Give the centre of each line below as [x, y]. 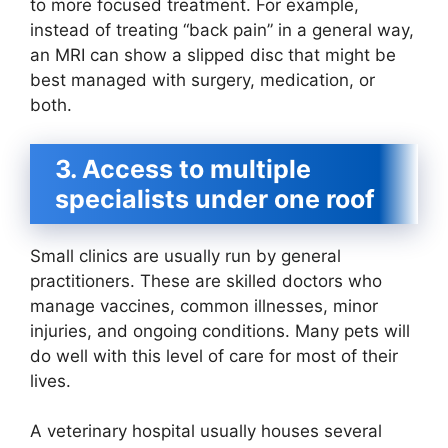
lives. [50, 380]
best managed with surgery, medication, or [202, 80]
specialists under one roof [215, 198]
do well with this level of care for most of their [214, 355]
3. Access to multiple [183, 168]
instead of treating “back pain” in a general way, [222, 30]
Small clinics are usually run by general [185, 255]
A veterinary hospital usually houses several [206, 431]
